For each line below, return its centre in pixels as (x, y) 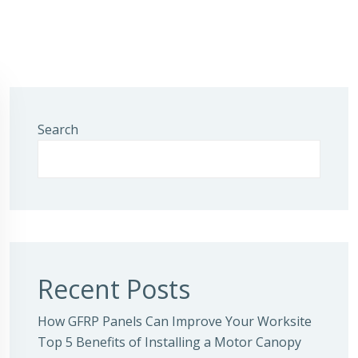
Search (58, 129)
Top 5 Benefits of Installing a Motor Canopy (169, 342)
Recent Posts (114, 289)
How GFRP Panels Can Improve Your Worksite (175, 321)
